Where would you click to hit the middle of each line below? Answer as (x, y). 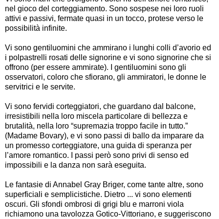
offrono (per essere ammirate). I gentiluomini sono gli (96, 67)
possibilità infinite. (36, 28)
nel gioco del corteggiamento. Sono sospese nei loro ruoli (104, 8)
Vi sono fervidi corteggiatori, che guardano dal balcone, (100, 106)
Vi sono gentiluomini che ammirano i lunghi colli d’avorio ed (108, 47)
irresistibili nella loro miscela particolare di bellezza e (96, 116)
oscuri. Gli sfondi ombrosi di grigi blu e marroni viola (94, 204)
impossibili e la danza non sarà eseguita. (76, 165)
